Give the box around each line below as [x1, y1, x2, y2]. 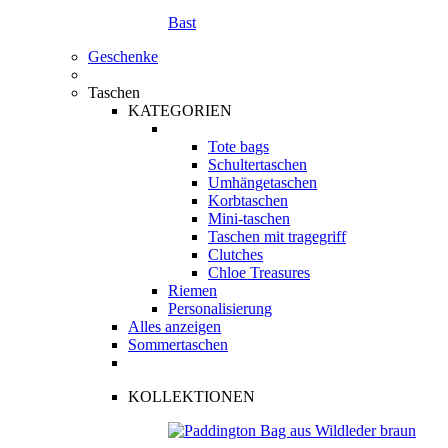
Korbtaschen [208, 192, 288, 209]
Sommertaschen [128, 336, 228, 353]
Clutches [208, 246, 263, 263]
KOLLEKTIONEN [128, 388, 255, 405]
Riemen [168, 282, 217, 299]
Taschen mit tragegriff [208, 228, 346, 245]
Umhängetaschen [208, 174, 317, 191]
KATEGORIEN [128, 102, 232, 119]
